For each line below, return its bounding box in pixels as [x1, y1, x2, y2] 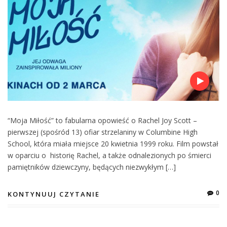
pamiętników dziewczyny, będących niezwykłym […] [8, 162, 176, 172]
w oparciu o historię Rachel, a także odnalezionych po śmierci [8, 150, 211, 160]
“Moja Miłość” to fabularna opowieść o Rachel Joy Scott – [8, 115, 197, 125]
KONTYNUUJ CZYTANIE [8, 189, 100, 199]
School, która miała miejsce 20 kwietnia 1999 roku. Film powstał [8, 138, 218, 148]
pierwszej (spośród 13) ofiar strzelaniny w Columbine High [8, 127, 198, 137]
